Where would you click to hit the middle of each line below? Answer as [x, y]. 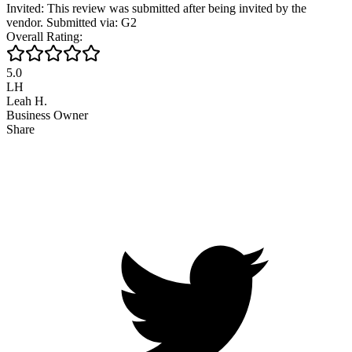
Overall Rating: [44, 36]
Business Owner [47, 115]
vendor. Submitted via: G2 [71, 22]
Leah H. [27, 101]
